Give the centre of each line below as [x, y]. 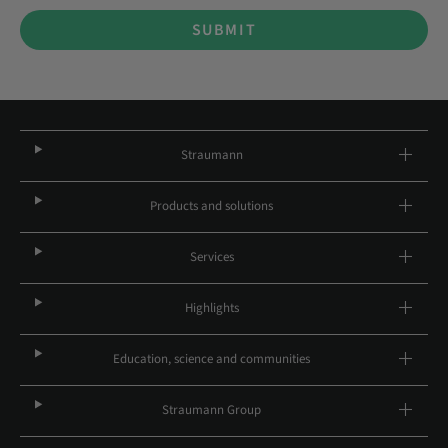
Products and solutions [212, 206]
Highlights [211, 308]
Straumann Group [212, 410]
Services [211, 257]
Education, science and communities [212, 359]
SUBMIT [224, 30]
